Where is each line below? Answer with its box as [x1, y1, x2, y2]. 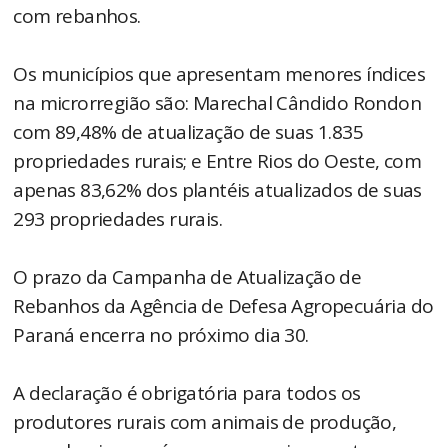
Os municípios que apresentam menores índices [13, 61, 426, 88]
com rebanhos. [13, 3, 146, 30]
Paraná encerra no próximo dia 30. [13, 322, 314, 349]
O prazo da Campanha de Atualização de [13, 264, 362, 291]
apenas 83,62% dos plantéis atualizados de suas [13, 177, 422, 204]
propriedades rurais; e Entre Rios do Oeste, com [13, 148, 422, 175]
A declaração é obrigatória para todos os [13, 380, 361, 407]
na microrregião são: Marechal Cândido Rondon [13, 90, 422, 117]
